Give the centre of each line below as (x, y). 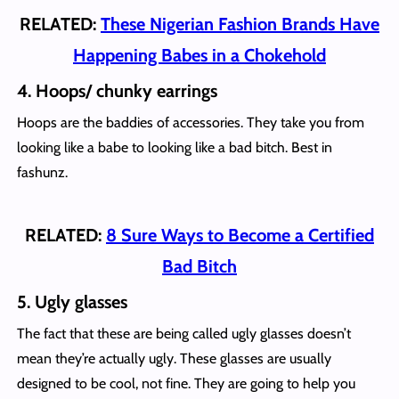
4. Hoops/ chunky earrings (119, 90)
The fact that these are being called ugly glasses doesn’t (183, 333)
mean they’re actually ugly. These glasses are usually (174, 358)
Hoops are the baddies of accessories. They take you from (190, 122)
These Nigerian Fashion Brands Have (240, 24)
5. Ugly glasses (74, 301)
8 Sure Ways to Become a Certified (240, 235)
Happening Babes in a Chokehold (199, 55)
